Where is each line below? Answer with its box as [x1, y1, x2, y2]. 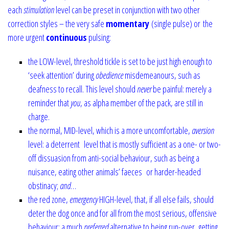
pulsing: [87, 31, 113, 43]
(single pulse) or [151, 17, 200, 30]
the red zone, [28, 193, 70, 205]
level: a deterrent [28, 138, 80, 150]
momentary [106, 17, 151, 30]
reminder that [28, 96, 71, 109]
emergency [70, 193, 98, 205]
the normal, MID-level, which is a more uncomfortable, [28, 124, 192, 136]
